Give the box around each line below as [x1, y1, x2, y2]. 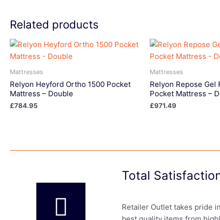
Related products [10, 17, 99, 31]
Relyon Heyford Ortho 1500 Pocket [10, 79, 131, 89]
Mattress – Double [10, 88, 73, 98]
